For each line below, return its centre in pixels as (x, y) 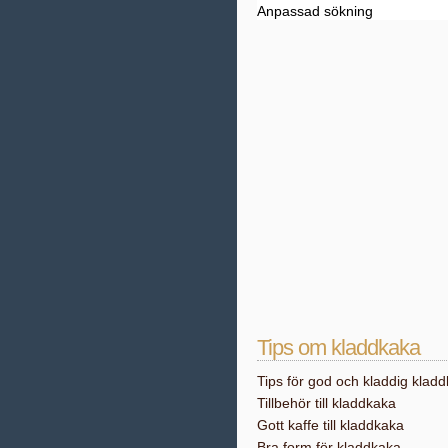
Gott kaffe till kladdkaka (330, 425)
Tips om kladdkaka (338, 347)
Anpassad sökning (315, 11)
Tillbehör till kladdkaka (326, 403)
